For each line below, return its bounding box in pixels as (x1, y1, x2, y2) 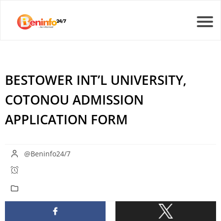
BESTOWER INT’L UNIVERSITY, (5, 71, 186, 89)
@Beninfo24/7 (24, 148, 71, 158)
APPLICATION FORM (5, 110, 128, 128)
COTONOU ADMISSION (5, 90, 144, 109)
